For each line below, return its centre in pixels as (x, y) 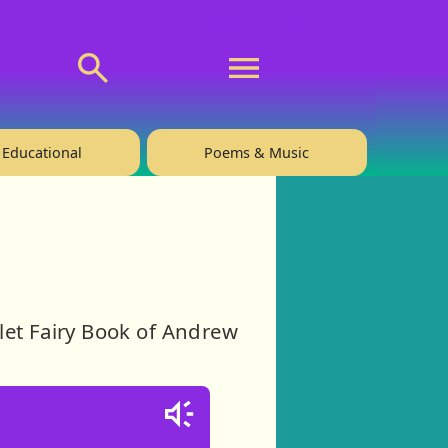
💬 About (236, 21)
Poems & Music (257, 152)
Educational (42, 152)
